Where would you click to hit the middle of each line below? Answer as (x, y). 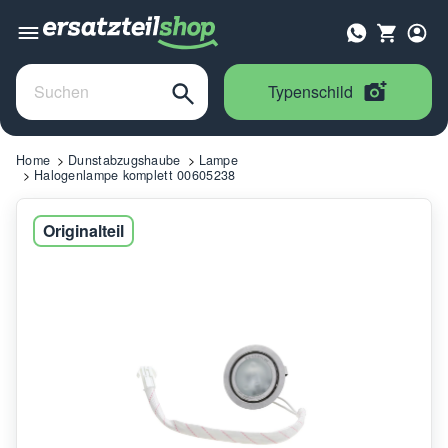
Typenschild (310, 91)
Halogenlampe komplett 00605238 (135, 174)
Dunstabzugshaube (124, 159)
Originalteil (83, 230)
